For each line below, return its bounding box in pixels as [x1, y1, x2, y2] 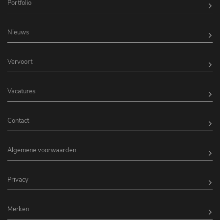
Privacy [7, 175, 28, 185]
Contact [7, 116, 29, 126]
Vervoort [7, 57, 32, 67]
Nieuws [7, 28, 29, 37]
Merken [7, 205, 29, 214]
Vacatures [7, 87, 35, 96]
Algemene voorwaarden [7, 146, 76, 155]
